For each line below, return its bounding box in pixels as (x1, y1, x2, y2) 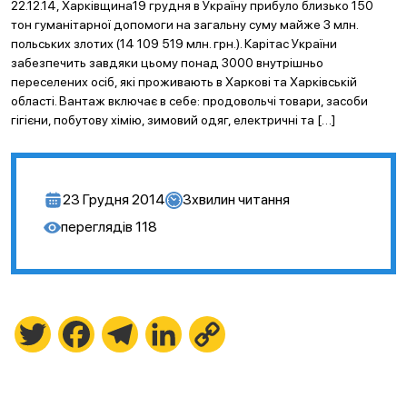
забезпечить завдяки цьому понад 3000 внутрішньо (11, 55, 323, 70)
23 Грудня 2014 (63, 191, 165, 208)
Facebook (94, 325, 155, 342)
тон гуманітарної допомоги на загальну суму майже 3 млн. (11, 17, 358, 32)
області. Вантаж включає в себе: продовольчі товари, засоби (11, 94, 368, 108)
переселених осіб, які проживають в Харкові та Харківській (11, 74, 357, 89)
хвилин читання (192, 191, 290, 208)
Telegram (138, 325, 197, 342)
